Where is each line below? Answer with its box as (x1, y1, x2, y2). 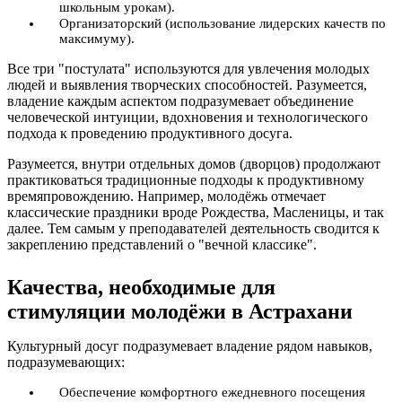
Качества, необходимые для (7, 275, 275, 299)
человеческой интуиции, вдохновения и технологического (7, 109, 368, 125)
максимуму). (59, 31, 135, 46)
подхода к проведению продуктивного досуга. (7, 126, 293, 141)
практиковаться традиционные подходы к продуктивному (7, 172, 364, 188)
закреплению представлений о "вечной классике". (7, 237, 317, 252)
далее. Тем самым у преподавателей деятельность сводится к (7, 221, 380, 236)
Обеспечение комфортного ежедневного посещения (59, 385, 365, 399)
